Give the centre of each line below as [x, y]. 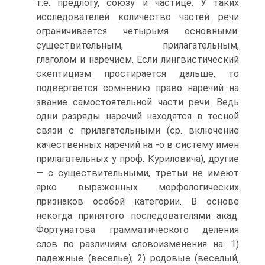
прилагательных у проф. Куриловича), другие [138, 159]
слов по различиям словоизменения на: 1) [138, 244]
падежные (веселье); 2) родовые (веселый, [138, 258]
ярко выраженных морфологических [138, 187]
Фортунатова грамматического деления [138, 230]
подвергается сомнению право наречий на [138, 88]
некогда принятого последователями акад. [138, 216]
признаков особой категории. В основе [138, 201]
